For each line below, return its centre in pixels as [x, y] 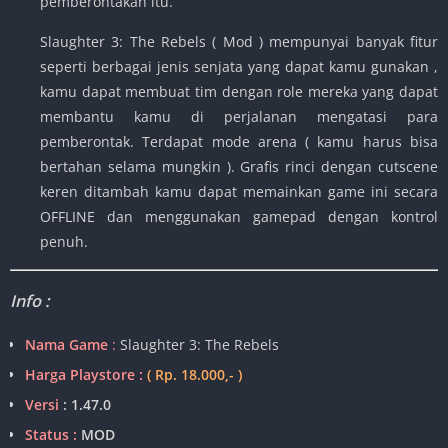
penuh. [64, 241]
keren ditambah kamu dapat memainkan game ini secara [239, 191]
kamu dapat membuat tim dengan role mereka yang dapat [239, 91]
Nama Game [66, 344]
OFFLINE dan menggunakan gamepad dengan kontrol [239, 216]
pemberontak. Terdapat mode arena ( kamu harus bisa [239, 141]
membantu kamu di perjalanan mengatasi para [239, 116]
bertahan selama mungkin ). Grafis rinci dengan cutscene [239, 166]
